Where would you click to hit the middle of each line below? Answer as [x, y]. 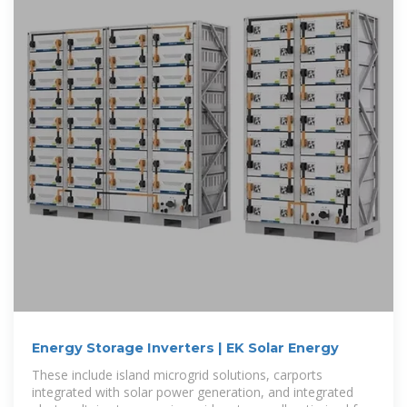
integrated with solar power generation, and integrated [193, 392]
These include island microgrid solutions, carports [177, 375]
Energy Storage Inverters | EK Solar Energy [185, 348]
